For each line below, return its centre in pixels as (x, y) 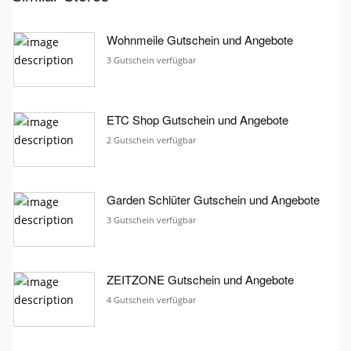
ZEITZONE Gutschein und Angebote (200, 279)
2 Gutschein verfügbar (151, 139)
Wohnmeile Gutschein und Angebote (200, 39)
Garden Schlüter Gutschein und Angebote (213, 199)
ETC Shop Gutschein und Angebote (197, 119)
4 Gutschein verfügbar (151, 299)
